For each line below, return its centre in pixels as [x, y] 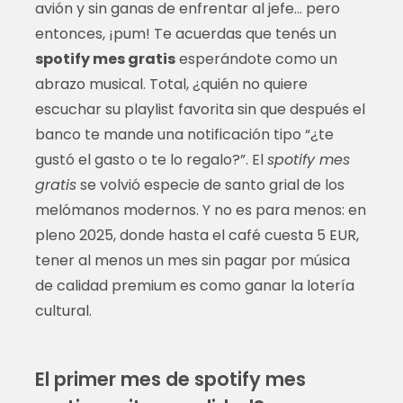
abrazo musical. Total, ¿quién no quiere [171, 84]
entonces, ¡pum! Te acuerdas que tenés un [185, 33]
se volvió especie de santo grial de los [210, 184]
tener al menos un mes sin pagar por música [192, 260]
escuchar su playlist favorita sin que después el [200, 109]
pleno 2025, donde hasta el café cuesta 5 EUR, [197, 235]
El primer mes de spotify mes [170, 379]
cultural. [63, 310]
